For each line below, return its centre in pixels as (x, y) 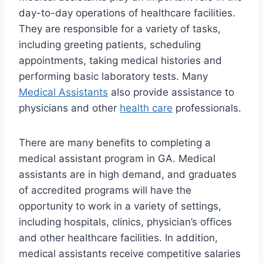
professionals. (207, 108)
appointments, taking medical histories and (120, 61)
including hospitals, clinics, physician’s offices (125, 222)
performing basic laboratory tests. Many (113, 77)
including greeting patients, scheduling (110, 45)
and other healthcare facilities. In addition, (118, 238)
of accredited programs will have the (105, 190)
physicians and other (69, 108)
